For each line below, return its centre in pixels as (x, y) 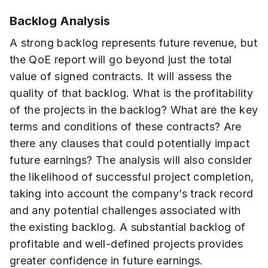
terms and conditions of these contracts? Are (126, 126)
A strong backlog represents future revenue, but (133, 42)
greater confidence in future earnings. (106, 260)
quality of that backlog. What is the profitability (131, 93)
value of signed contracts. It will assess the (121, 76)
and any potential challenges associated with (125, 210)
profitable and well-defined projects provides (127, 243)
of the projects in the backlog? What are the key (134, 109)
